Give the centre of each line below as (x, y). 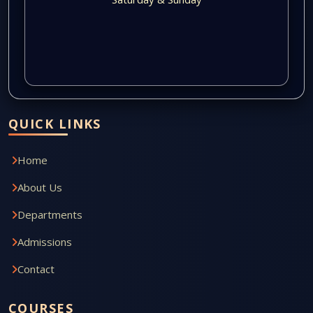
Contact (36, 269)
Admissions (45, 242)
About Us (40, 187)
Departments (50, 214)
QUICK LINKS (55, 124)
